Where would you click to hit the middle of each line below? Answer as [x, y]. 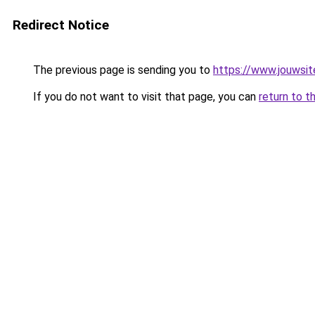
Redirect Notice [61, 25]
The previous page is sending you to [122, 70]
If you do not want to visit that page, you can [144, 97]
